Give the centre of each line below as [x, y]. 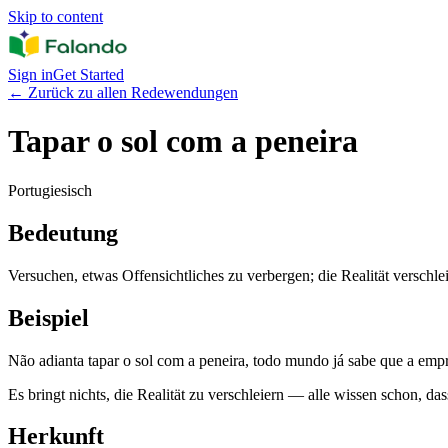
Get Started [88, 74]
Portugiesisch [50, 190]
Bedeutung [63, 232]
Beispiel [48, 317]
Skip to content [55, 16]
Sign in [30, 74]
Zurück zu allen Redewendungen [133, 92]
